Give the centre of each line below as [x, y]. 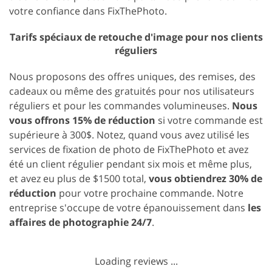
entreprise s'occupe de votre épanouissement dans [128, 207]
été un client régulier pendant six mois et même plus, [131, 164]
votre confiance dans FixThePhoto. [88, 11]
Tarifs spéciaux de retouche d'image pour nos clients [136, 37]
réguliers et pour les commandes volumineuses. [119, 105]
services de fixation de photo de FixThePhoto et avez [129, 149]
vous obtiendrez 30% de [206, 178]
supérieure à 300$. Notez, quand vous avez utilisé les [129, 134]
